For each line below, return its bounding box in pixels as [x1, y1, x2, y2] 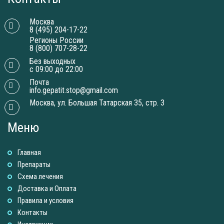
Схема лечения [17, 171, 63, 181]
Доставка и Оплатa [17, 183, 76, 193]
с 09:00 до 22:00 [29, 64, 83, 74]
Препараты [17, 159, 50, 169]
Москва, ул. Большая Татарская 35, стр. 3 [29, 97, 164, 107]
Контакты [17, 207, 47, 217]
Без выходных [29, 56, 75, 66]
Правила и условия [17, 195, 73, 205]
